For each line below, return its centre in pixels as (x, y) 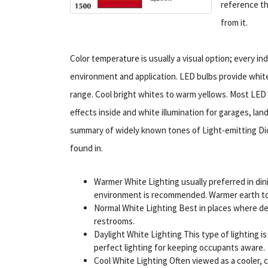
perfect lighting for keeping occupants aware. (179, 247)
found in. (86, 148)
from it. (234, 22)
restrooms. (114, 221)
